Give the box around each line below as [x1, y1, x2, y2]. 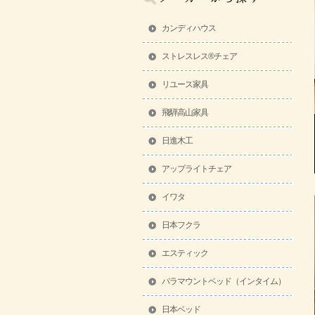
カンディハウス [162, 23, 216, 33]
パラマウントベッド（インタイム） [162, 276, 285, 286]
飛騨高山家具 [162, 108, 208, 117]
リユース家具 [162, 79, 208, 89]
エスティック [162, 248, 208, 258]
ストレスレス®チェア [162, 51, 237, 61]
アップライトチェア [162, 164, 231, 174]
